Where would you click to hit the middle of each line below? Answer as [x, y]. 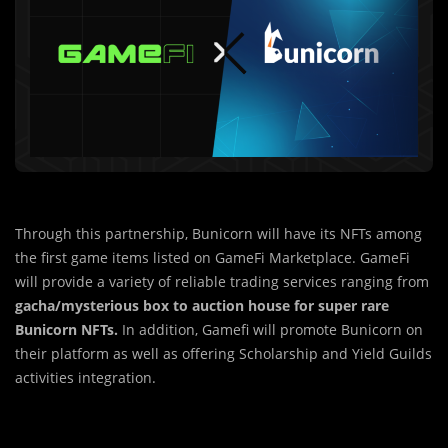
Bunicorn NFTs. [68, 330]
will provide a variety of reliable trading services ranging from [222, 282]
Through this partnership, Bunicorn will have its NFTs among [218, 234]
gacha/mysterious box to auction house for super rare [202, 306]
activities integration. [85, 378]
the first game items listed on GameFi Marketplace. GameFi [212, 258]
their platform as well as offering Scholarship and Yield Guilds [223, 354]
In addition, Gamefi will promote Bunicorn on [272, 330]
